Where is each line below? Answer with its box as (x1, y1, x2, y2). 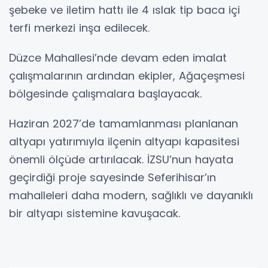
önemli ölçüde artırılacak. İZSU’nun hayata (9, 151, 233, 167)
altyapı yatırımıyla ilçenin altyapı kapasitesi (9, 133, 239, 149)
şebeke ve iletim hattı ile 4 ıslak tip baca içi (9, 2, 240, 17)
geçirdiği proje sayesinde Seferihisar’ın (9, 169, 216, 185)
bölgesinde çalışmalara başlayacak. (9, 86, 202, 101)
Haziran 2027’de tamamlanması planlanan (9, 115, 238, 131)
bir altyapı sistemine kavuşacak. (9, 205, 180, 221)
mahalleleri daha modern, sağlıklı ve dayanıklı (9, 187, 253, 203)
